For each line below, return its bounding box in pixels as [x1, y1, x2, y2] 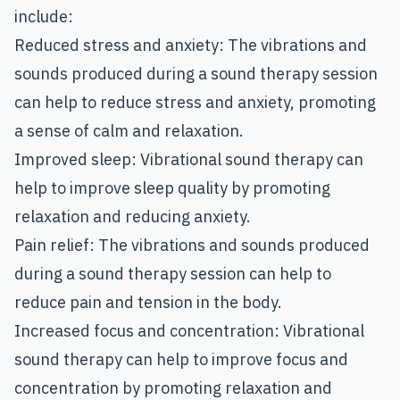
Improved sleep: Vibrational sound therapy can [14, 149, 363, 171]
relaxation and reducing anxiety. [14, 206, 251, 228]
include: [14, 6, 73, 28]
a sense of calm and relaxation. [14, 121, 244, 142]
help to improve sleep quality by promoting [14, 178, 330, 199]
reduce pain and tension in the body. [14, 292, 282, 313]
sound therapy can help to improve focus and [14, 349, 348, 371]
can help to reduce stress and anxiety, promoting [14, 92, 376, 113]
